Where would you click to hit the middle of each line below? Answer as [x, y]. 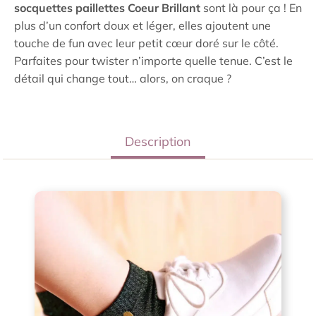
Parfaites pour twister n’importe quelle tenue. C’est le [153, 61]
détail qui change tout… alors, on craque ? [123, 78]
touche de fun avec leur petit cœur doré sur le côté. [146, 43]
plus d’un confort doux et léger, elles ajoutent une [142, 25]
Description [158, 141]
